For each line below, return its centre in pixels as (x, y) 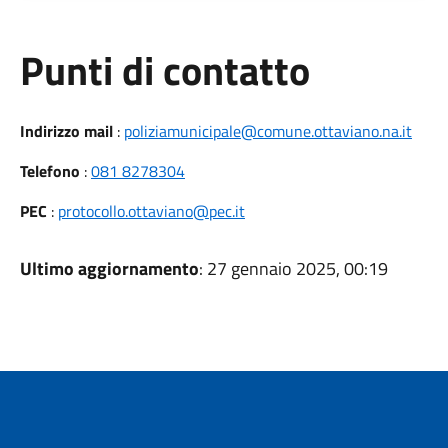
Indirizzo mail (66, 131)
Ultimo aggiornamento (109, 268)
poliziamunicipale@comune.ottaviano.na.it (267, 131)
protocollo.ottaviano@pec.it (151, 211)
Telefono (49, 171)
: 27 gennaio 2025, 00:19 (293, 268)
